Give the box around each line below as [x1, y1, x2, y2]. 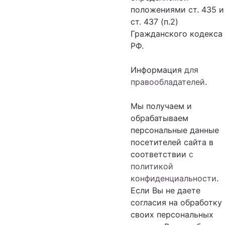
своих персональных [131, 209, 213, 219]
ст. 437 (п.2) [131, 17, 178, 27]
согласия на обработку [131, 197, 222, 207]
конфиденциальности [131, 173, 216, 183]
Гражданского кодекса [131, 29, 222, 39]
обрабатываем [131, 113, 188, 123]
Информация [131, 65, 184, 75]
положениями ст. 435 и [131, 5, 224, 15]
